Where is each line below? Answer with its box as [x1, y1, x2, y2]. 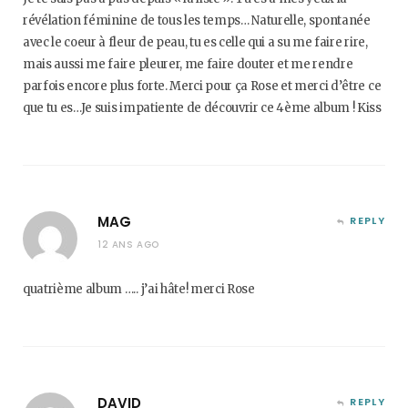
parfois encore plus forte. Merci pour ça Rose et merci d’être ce [23, 78, 382, 94]
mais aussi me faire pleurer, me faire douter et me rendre [23, 56, 353, 72]
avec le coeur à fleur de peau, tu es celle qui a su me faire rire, [23, 35, 368, 50]
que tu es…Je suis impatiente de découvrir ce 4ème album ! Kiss [23, 100, 382, 116]
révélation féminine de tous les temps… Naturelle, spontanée [23, 13, 371, 28]
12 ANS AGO [97, 238, 159, 251]
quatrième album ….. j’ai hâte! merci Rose [23, 281, 255, 297]
